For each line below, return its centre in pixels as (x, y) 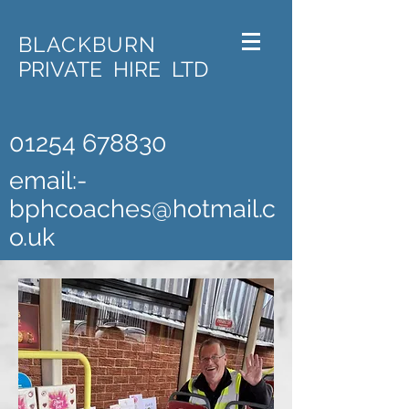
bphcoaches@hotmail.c (142, 209)
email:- (51, 180)
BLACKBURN (88, 44)
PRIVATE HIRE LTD (113, 69)
